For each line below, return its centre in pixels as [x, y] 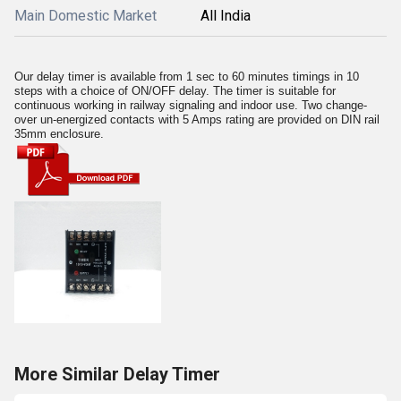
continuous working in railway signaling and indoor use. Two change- [191, 105]
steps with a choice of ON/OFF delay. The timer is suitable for [175, 91]
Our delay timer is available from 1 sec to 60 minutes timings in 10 [187, 77]
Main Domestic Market [85, 16]
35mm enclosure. [59, 134]
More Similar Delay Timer [117, 374]
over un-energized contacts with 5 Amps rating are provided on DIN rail [197, 119]
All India [226, 16]
